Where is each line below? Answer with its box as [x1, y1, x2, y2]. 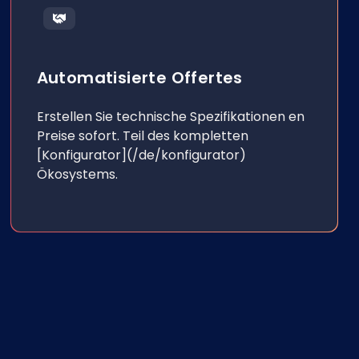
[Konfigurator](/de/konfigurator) [36, 146, 246, 164]
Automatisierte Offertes [36, 67, 243, 89]
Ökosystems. [36, 165, 118, 184]
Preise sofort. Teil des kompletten [36, 127, 248, 145]
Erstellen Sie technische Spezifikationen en [36, 107, 305, 126]
